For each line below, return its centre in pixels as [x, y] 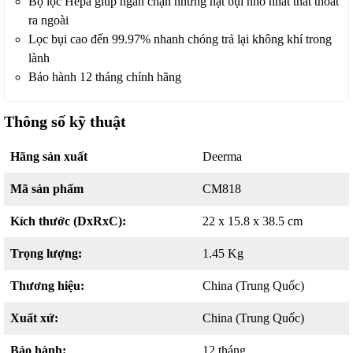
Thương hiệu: [47, 286]
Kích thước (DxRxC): [68, 221]
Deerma [223, 156]
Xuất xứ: [34, 318]
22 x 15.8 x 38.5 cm [253, 221]
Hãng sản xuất [49, 156]
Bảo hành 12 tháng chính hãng [105, 77]
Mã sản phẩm [47, 189]
